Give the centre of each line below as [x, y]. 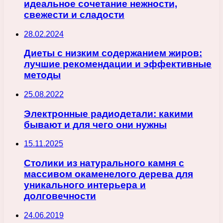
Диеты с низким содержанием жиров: [113, 53]
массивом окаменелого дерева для [109, 174]
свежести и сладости [74, 14]
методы [42, 75]
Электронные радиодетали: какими [109, 113]
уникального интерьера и [85, 185]
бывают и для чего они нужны [95, 124]
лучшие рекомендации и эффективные [118, 64]
